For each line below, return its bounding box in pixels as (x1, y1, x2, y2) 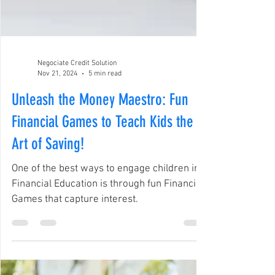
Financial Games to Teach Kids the (12, 201, 193, 220)
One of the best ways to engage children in (12, 251, 199, 263)
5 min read (88, 157, 122, 166)
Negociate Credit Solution (37, 147, 117, 156)
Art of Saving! (12, 223, 84, 242)
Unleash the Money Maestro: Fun (12, 179, 188, 198)
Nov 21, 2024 (37, 157, 77, 166)
